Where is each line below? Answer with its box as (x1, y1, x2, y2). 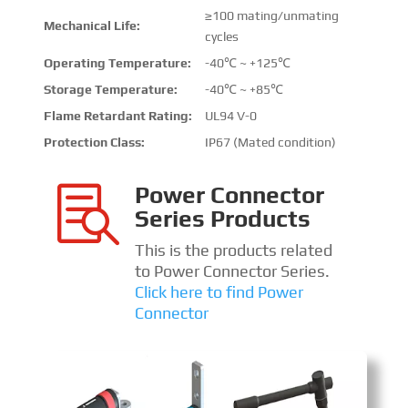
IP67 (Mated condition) (204, 134, 336, 149)
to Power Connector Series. (134, 260, 330, 280)
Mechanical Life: (43, 17, 140, 33)
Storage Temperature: (43, 81, 178, 97)
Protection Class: (43, 134, 145, 149)
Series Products (134, 204, 311, 232)
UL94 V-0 (204, 107, 257, 123)
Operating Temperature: (43, 55, 191, 70)
